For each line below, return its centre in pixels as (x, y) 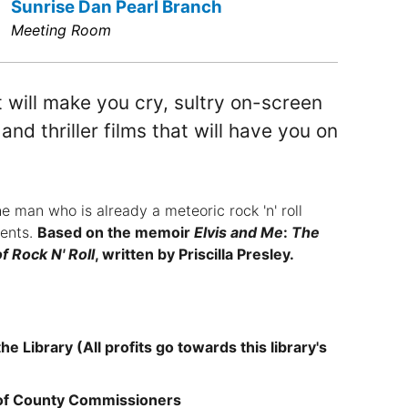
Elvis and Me (238, 232)
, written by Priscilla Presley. (194, 254)
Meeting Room (61, 30)
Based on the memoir (115, 232)
